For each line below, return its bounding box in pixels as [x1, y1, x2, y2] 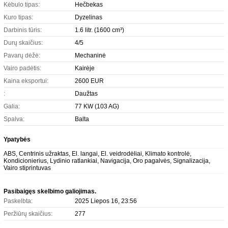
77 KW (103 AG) [75, 103, 119, 110]
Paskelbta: [4, 197, 33, 205]
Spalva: [4, 116, 24, 123]
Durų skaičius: [4, 39, 43, 46]
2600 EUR [75, 77, 104, 84]
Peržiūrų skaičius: [4, 210, 52, 217]
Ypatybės [4, 136, 31, 143]
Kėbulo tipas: [4, 1, 40, 8]
